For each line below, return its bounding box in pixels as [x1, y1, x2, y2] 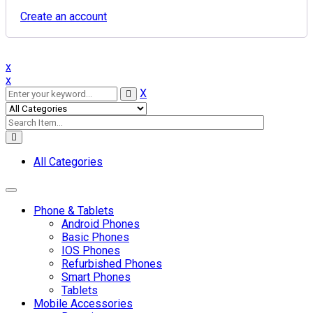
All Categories [34, 155, 103, 169]
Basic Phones [61, 231, 129, 245]
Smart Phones [61, 270, 131, 284]
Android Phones [61, 217, 140, 231]
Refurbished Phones [61, 257, 162, 271]
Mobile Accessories [34, 297, 133, 311]
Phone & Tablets [34, 204, 114, 218]
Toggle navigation [10, 189, 84, 201]
